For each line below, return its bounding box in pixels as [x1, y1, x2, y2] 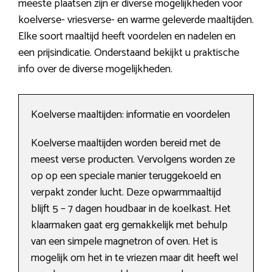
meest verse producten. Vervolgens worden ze [31, 151, 235, 169]
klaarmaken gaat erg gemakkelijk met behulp [31, 216, 228, 235]
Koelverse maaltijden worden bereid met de [31, 134, 220, 153]
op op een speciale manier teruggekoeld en [31, 167, 221, 186]
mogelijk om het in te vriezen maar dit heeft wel [31, 249, 238, 268]
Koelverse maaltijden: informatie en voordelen [31, 106, 230, 124]
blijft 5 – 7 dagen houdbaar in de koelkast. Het [31, 200, 231, 219]
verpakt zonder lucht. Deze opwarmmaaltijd [31, 183, 221, 202]
